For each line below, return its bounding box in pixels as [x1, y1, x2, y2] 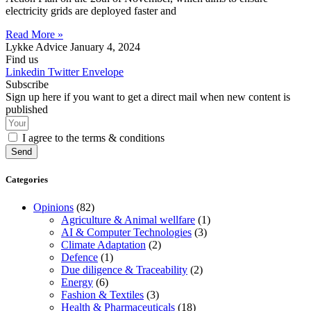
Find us [6, 53, 38, 66]
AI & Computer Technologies [61, 226, 192, 238]
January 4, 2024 [70, 41, 140, 53]
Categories [6, 174, 48, 185]
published [6, 103, 48, 116]
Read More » [6, 28, 63, 41]
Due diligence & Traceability [61, 263, 187, 276]
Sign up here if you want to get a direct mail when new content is [6, 91, 290, 103]
